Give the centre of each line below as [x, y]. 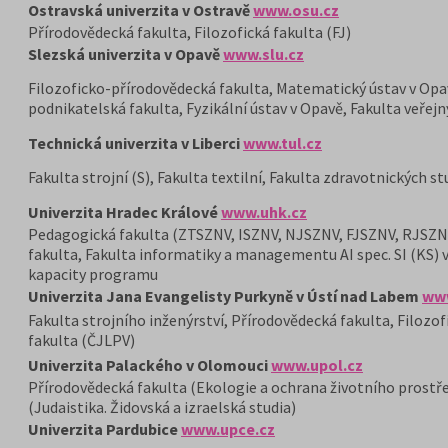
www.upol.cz [317, 365]
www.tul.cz [282, 143]
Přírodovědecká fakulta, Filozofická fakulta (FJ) [189, 32]
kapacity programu [93, 274]
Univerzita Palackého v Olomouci [149, 365]
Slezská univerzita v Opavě [125, 54]
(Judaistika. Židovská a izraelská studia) [162, 407]
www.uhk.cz [264, 212]
